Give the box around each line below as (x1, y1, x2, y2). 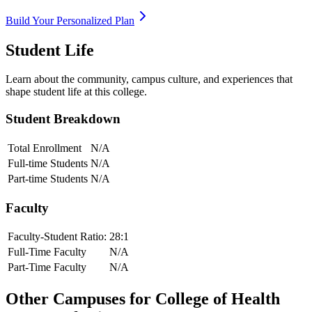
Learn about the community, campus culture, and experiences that (6, 73, 292, 86)
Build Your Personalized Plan (6, 14, 134, 26)
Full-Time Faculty (8, 246, 86, 258)
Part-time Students (8, 172, 88, 185)
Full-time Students (8, 157, 88, 169)
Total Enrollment (8, 141, 81, 154)
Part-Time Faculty (8, 261, 86, 274)
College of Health (155, 290, 280, 309)
